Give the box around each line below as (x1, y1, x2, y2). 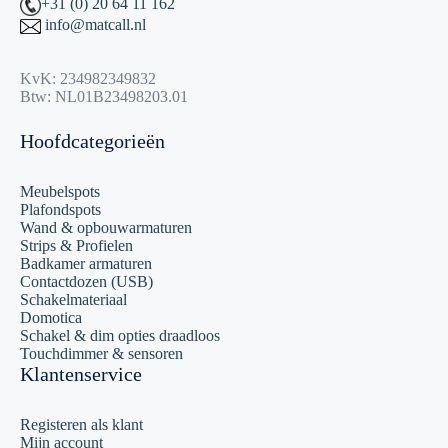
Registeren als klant (20, 416, 143, 434)
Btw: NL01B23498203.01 (20, 88, 188, 106)
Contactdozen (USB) (20, 273, 153, 291)
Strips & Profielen (20, 237, 133, 255)
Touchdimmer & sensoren (20, 345, 183, 363)
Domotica (20, 309, 82, 327)
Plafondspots (20, 201, 101, 219)
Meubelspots (20, 183, 100, 201)
